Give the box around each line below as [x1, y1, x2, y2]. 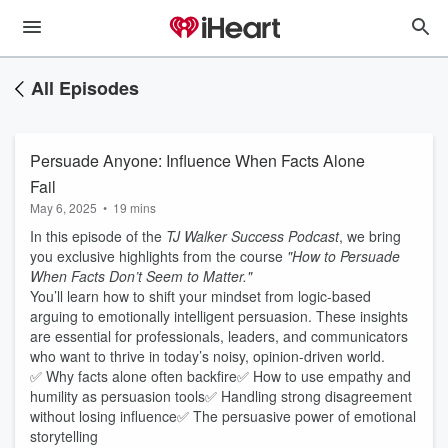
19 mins [113, 199, 156, 216]
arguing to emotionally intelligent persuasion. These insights [30, 306, 408, 326]
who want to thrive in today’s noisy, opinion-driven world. [30, 346, 385, 366]
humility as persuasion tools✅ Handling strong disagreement [30, 386, 412, 406]
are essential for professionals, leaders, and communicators [30, 326, 408, 346]
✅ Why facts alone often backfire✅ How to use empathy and [30, 366, 411, 386]
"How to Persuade [287, 246, 400, 266]
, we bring [339, 226, 401, 246]
